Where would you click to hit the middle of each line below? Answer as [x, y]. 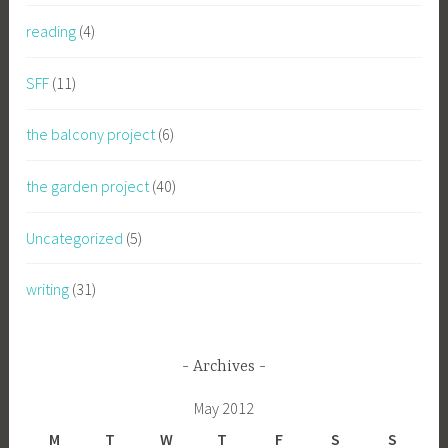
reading [51, 31]
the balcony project [91, 134]
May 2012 [223, 407]
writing [48, 289]
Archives [224, 367]
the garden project [88, 185]
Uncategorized [75, 237]
